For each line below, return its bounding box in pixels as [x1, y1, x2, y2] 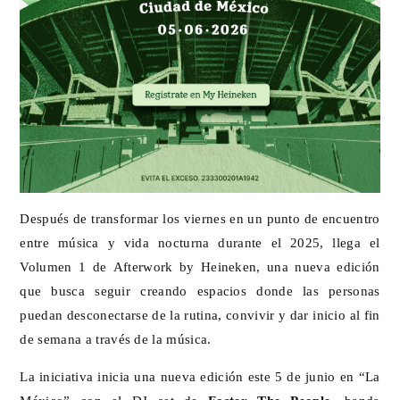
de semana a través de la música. [20, 331, 212, 346]
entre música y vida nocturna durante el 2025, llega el [20, 235, 380, 249]
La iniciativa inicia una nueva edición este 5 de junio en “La [20, 369, 380, 383]
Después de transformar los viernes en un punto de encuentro [20, 211, 380, 225]
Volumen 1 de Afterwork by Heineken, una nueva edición [20, 259, 380, 273]
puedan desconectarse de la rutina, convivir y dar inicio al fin [20, 307, 380, 321]
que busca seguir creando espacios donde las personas [20, 283, 380, 297]
